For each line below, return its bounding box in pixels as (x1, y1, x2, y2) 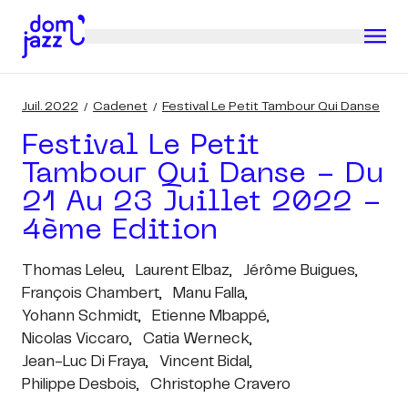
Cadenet (93, 100, 148, 113)
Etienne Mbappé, (152, 309, 270, 323)
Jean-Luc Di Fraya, (22, 354, 148, 369)
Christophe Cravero (150, 377, 291, 392)
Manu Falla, (173, 286, 248, 301)
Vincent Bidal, (159, 354, 252, 369)
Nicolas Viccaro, (22, 331, 132, 346)
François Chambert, (22, 286, 162, 301)
